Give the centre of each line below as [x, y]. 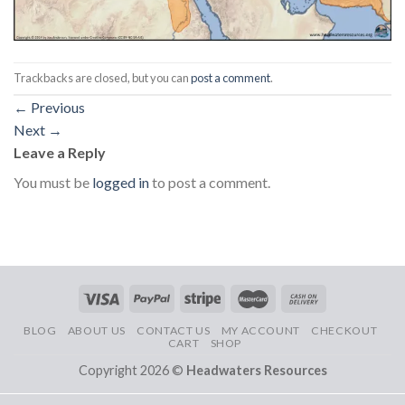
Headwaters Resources [256, 370]
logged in [121, 182]
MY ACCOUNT [260, 330]
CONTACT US [174, 330]
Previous [57, 107]
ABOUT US [96, 330]
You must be [53, 182]
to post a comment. [210, 182]
